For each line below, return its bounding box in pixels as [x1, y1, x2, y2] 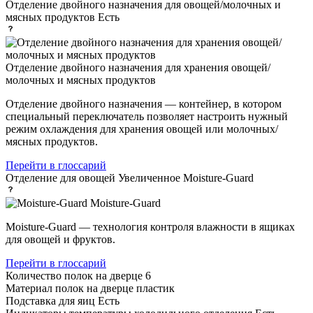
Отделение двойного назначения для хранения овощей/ [6, 61, 270, 73]
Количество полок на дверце [6, 269, 145, 282]
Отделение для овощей [6, 171, 118, 184]
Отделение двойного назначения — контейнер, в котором [6, 97, 282, 110]
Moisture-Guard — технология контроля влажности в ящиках [6, 220, 295, 233]
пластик [136, 282, 175, 294]
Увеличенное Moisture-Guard [118, 171, 254, 184]
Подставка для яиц [6, 294, 98, 307]
